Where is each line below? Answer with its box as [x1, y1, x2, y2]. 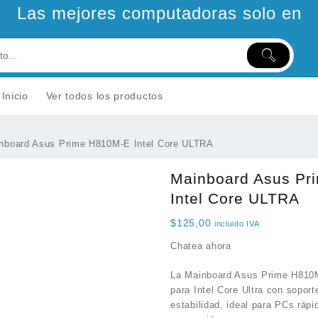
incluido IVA [214, 219, 260, 229]
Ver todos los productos [45, 90, 163, 102]
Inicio [1, 90, 28, 102]
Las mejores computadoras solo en [16, 4, 302, 23]
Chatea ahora [170, 241, 231, 252]
